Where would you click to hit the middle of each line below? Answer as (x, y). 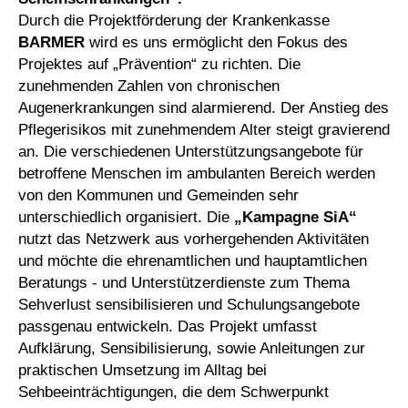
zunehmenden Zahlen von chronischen (149, 86)
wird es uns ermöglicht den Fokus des (216, 42)
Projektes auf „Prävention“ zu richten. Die (159, 64)
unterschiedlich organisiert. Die (126, 217)
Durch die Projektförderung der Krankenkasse (174, 20)
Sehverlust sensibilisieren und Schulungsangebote (189, 304)
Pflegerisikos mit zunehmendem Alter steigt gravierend (204, 129)
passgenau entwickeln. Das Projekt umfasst (168, 326)
